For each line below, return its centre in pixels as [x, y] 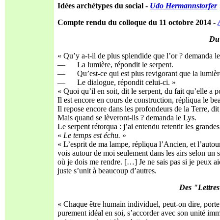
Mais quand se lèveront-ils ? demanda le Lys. [127, 118]
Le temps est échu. [92, 135]
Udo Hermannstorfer [183, 6]
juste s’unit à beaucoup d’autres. [107, 171]
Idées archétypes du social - [104, 6]
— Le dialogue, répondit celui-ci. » [117, 82]
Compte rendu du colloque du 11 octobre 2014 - [137, 22]
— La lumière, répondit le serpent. [115, 65]
